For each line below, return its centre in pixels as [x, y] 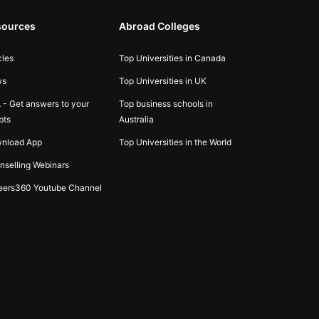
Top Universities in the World [175, 142]
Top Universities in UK [162, 80]
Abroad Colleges [159, 26]
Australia [136, 119]
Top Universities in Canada [172, 58]
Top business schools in [166, 103]
